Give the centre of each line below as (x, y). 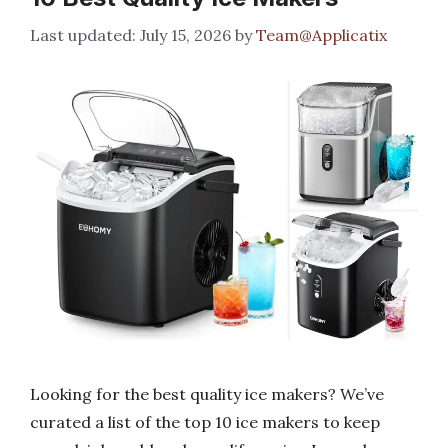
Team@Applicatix (321, 35)
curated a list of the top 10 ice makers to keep (205, 421)
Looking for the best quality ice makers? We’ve (207, 393)
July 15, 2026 (185, 35)
